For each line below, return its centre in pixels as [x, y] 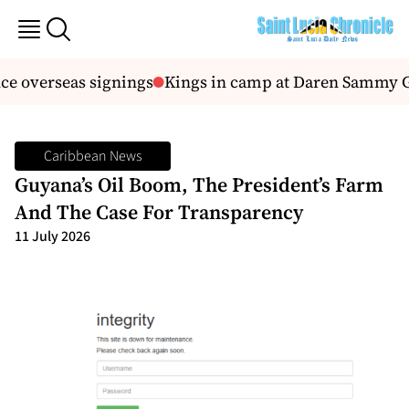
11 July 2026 [52, 236]
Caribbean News [93, 156]
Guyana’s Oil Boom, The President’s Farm [199, 184]
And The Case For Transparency [161, 212]
